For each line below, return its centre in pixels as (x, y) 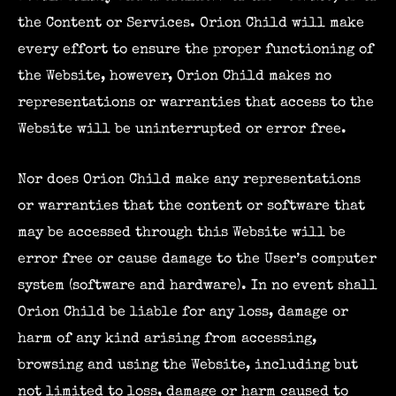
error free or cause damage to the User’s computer (197, 259)
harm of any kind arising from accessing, (167, 339)
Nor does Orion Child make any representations (189, 179)
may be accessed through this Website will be (182, 232)
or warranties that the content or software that (191, 206)
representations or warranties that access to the (196, 103)
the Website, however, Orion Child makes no (175, 77)
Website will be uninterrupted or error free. (182, 130)
